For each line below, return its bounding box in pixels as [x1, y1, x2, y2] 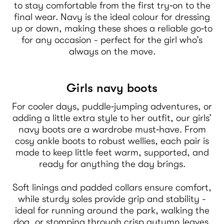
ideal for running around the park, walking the [14, 204, 209, 216]
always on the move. [68, 45, 155, 57]
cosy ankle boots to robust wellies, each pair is [15, 135, 209, 146]
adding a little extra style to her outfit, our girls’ [12, 112, 211, 123]
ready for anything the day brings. [38, 158, 185, 169]
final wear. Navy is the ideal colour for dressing [14, 11, 210, 22]
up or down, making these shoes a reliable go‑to [11, 22, 212, 34]
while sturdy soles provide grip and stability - [18, 193, 206, 204]
